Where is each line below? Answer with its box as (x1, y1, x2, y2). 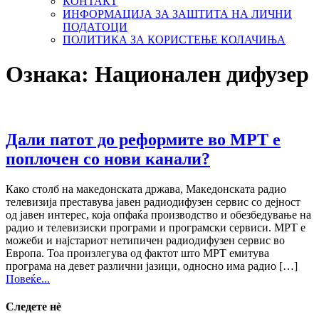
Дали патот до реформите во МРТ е (6, 130, 281, 149)
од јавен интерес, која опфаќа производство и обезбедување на (6, 208, 311, 221)
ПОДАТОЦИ (63, 21, 127, 33)
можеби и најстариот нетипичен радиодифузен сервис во (6, 234, 285, 246)
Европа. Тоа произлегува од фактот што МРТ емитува (6, 246, 269, 259)
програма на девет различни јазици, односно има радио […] (6, 259, 298, 272)
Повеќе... (6, 272, 50, 285)
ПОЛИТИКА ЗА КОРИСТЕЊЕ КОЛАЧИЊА (63, 33, 286, 46)
